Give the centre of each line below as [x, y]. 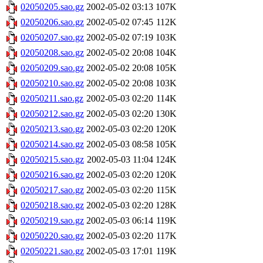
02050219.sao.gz [52, 221]
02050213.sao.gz [52, 129]
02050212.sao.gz [52, 114]
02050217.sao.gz [52, 190]
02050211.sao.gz [52, 99]
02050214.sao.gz [52, 144]
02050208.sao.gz [52, 53]
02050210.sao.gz [52, 83]
